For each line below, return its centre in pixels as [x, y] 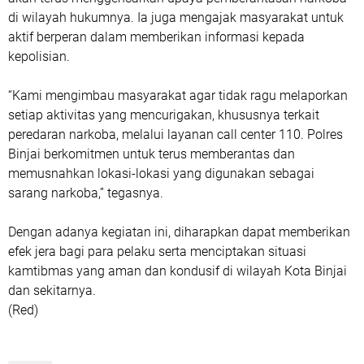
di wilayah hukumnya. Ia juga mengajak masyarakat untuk [176, 17]
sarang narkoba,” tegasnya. [86, 193]
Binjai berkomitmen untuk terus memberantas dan [152, 154]
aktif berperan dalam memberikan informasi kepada [156, 37]
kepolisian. [39, 56]
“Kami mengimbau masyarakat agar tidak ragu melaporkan [178, 95]
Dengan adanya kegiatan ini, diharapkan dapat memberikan [179, 232]
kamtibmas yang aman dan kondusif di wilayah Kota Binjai [178, 271]
